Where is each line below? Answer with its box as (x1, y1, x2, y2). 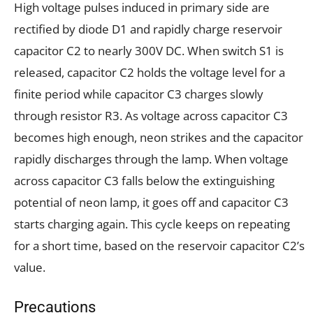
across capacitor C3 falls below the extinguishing (14, 172, 275, 189)
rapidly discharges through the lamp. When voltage (14, 150, 289, 167)
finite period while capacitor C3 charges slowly (14, 85, 263, 102)
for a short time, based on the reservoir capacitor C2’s (14, 237, 305, 254)
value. (14, 259, 45, 275)
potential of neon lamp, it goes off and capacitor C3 (14, 194, 289, 210)
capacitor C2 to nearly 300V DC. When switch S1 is (14, 42, 284, 59)
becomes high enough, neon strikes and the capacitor (14, 129, 303, 145)
